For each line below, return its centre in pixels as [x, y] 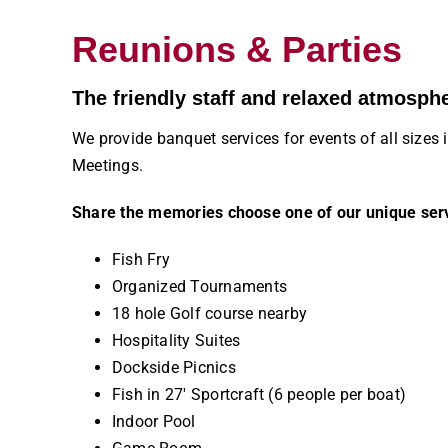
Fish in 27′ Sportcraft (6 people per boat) [259, 395]
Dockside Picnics [173, 368]
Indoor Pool [153, 422]
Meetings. [107, 166]
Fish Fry [140, 260]
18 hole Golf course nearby [209, 314]
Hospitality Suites [176, 341]
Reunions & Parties [237, 50]
